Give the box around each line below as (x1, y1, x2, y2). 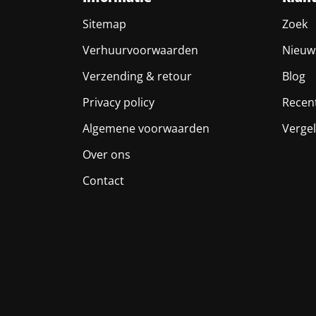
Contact (82, 172, 124, 188)
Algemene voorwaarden (82, 120, 209, 136)
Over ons (82, 146, 130, 162)
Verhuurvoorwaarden (82, 42, 198, 58)
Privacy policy (82, 94, 154, 110)
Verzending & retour (82, 68, 192, 84)
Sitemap (82, 16, 126, 32)
